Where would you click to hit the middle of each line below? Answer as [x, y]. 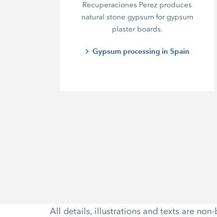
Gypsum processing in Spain [141, 51]
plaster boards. [137, 29]
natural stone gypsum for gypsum [137, 17]
